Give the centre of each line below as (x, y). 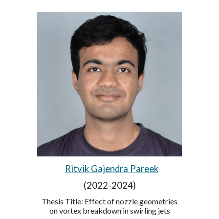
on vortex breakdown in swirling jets (109, 210)
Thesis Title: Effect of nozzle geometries (109, 201)
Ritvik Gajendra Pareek (111, 168)
